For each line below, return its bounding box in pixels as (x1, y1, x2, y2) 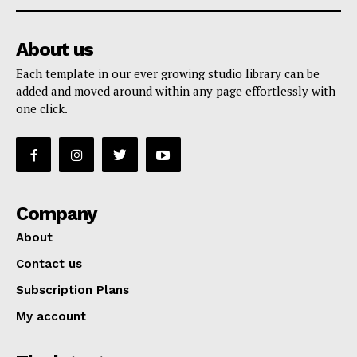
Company (16, 202, 97, 226)
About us (16, 37, 93, 61)
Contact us (16, 257, 82, 272)
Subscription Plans (16, 283, 129, 298)
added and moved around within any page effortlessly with (16, 82, 335, 99)
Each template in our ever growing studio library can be (16, 65, 320, 81)
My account (16, 309, 86, 324)
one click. (16, 100, 68, 116)
